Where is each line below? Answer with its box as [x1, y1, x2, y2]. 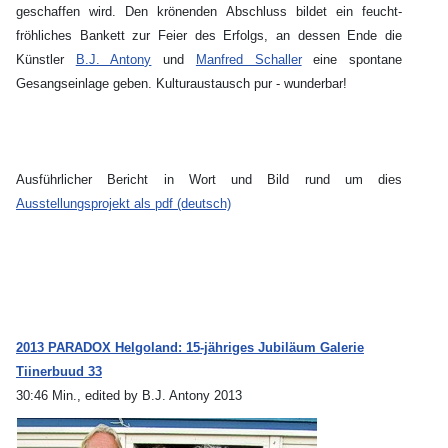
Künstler [16, 52, 76, 68]
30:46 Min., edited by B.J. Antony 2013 [16, 388, 242, 404]
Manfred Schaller [195, 52, 302, 68]
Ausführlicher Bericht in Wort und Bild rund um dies [16, 172, 402, 188]
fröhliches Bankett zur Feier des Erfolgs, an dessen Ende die [16, 28, 402, 44]
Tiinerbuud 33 [16, 364, 102, 380]
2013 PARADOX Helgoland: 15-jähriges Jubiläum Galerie [16, 340, 364, 356]
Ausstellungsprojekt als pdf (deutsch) [16, 196, 231, 212]
